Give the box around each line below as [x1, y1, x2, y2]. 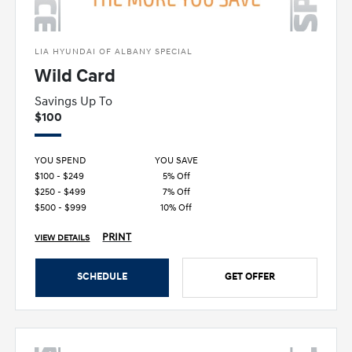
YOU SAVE [154, 154, 198, 167]
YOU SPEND [35, 154, 86, 167]
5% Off [162, 170, 190, 182]
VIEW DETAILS [35, 232, 90, 244]
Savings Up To [35, 93, 113, 109]
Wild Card [35, 64, 116, 87]
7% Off [162, 185, 190, 198]
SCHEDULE [77, 269, 128, 283]
